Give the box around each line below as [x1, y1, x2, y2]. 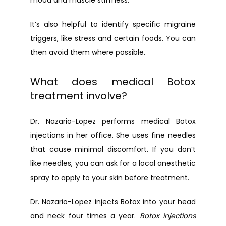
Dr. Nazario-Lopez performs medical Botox [30, 116, 196, 126]
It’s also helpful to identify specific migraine [30, 19, 196, 29]
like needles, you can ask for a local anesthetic [30, 158, 196, 168]
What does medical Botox [30, 75, 196, 89]
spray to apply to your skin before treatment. [30, 173, 189, 183]
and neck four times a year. [30, 211, 140, 221]
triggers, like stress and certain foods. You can [30, 33, 196, 43]
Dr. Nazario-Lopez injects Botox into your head [30, 197, 196, 207]
